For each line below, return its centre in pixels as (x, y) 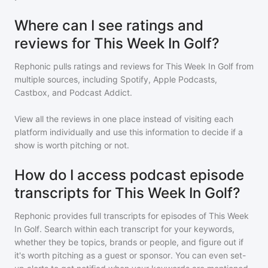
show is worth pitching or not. (72, 145)
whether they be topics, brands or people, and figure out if (129, 242)
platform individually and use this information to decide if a (129, 132)
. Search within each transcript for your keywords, (137, 229)
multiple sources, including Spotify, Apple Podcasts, (116, 79)
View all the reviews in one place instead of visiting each (124, 119)
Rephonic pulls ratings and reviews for (90, 66)
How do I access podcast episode (129, 175)
